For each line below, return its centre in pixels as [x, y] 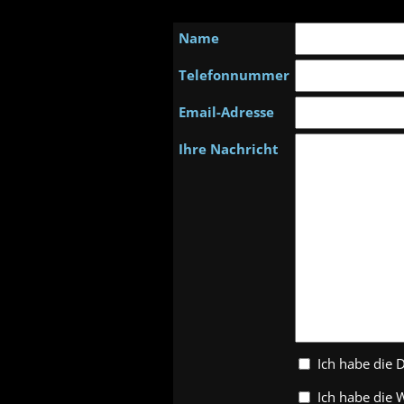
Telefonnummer [234, 75]
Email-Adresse [226, 112]
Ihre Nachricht [229, 149]
